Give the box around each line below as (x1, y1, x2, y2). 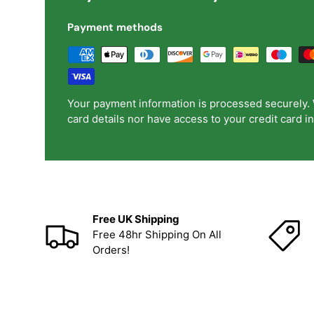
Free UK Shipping (93, 212, 179, 226)
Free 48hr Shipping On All (93, 228, 221, 242)
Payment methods (67, 20, 163, 34)
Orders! (93, 243, 130, 257)
